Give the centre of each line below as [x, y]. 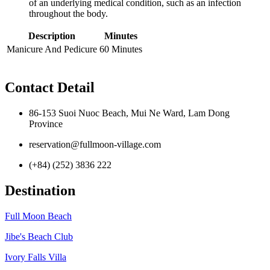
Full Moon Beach [38, 216]
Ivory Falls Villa [36, 257]
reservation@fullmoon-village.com [95, 145]
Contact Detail [50, 88]
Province [46, 124]
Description [52, 36]
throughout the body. [68, 14]
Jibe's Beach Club [39, 236]
